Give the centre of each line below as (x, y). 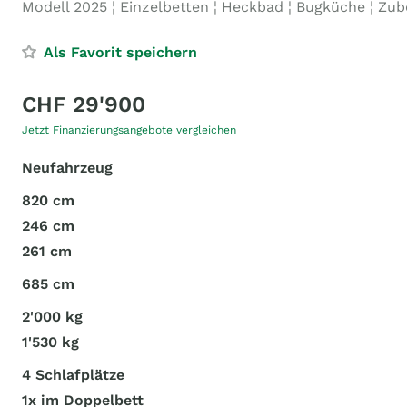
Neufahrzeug (67, 168)
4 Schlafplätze (73, 375)
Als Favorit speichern (120, 52)
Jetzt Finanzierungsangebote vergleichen (129, 130)
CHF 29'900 (84, 104)
